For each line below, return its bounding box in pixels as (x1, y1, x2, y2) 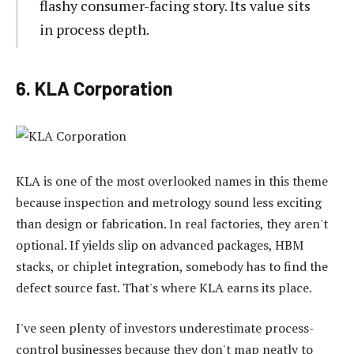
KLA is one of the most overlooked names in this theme (16, 171, 328, 190)
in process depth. (39, 20, 149, 40)
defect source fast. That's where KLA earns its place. (16, 278, 312, 296)
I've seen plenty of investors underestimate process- (16, 319, 314, 337)
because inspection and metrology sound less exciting (16, 193, 322, 211)
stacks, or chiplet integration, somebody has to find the (16, 257, 328, 275)
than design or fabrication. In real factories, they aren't (16, 214, 328, 232)
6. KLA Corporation (16, 77, 173, 100)
